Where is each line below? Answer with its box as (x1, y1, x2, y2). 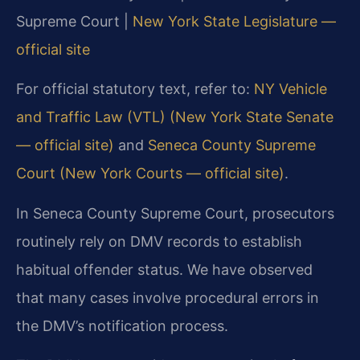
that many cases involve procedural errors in (16, 288, 319, 306)
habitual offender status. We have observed (16, 260, 313, 278)
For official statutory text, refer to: (16, 80, 254, 98)
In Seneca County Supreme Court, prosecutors (16, 204, 334, 222)
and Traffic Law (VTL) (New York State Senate (16, 108, 333, 126)
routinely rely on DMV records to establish (16, 232, 302, 250)
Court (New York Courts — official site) (16, 165, 284, 182)
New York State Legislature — (133, 12, 336, 30)
